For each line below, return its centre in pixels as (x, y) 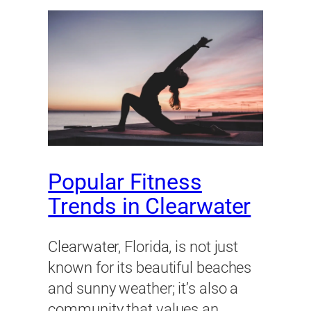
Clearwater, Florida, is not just (143, 247)
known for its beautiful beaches (150, 268)
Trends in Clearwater (150, 206)
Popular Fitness (125, 182)
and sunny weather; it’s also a (143, 289)
